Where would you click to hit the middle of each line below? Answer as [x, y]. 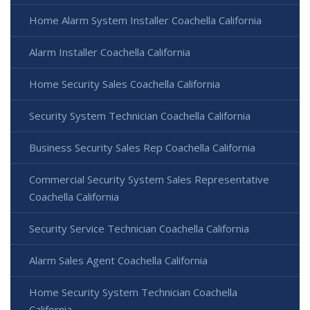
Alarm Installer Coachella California [110, 52]
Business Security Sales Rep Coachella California [142, 147]
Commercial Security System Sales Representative [149, 179]
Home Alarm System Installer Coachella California [145, 20]
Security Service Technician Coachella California [139, 228]
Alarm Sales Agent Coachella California [118, 260]
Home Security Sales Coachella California [125, 83]
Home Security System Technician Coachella [133, 292]
